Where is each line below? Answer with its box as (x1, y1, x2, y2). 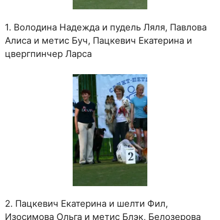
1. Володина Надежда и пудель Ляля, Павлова (5, 21, 207, 32)
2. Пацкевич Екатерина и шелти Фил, (5, 198, 168, 209)
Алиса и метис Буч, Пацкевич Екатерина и (5, 34, 192, 46)
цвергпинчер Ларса (5, 48, 92, 59)
